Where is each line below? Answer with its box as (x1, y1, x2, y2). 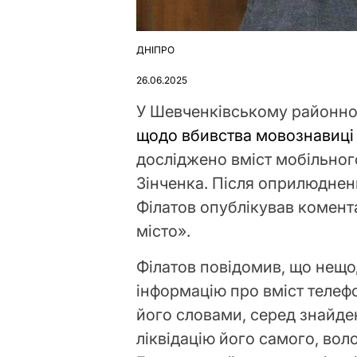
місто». (136, 222, 191, 241)
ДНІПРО (136, 44, 175, 57)
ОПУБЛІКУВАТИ (135, 49, 211, 62)
